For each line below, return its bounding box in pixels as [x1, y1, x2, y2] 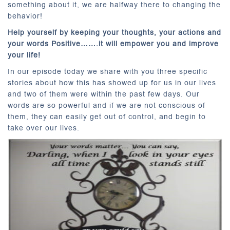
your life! [8, 50, 41, 61]
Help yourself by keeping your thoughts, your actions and [8, 27, 221, 38]
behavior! [8, 11, 43, 22]
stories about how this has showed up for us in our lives [8, 78, 216, 88]
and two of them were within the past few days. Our [8, 89, 200, 100]
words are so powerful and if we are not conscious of [8, 100, 205, 111]
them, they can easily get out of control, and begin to [8, 111, 206, 122]
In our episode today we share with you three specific [8, 66, 207, 77]
